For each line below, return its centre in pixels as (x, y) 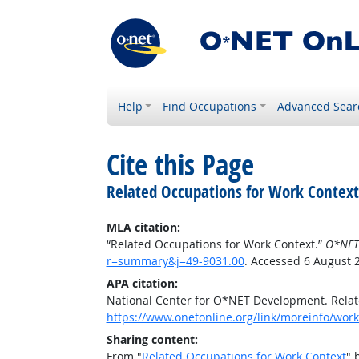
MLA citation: (143, 227)
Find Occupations (210, 106)
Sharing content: (152, 339)
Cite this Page (180, 165)
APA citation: (142, 283)
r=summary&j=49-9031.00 (175, 261)
